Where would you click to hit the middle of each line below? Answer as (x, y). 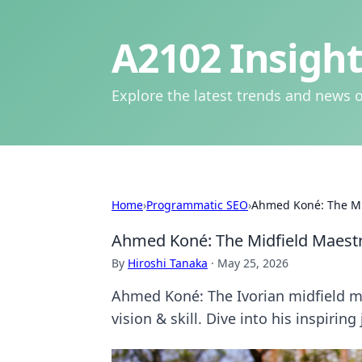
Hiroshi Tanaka (168, 263)
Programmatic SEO (197, 205)
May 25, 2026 (253, 263)
